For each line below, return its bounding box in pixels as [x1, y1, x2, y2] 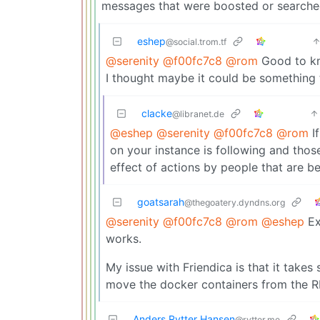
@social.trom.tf [166, 36, 226, 47]
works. [106, 231, 141, 246]
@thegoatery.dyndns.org [184, 196, 285, 208]
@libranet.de [172, 108, 224, 119]
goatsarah [137, 195, 184, 208]
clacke [141, 106, 172, 119]
